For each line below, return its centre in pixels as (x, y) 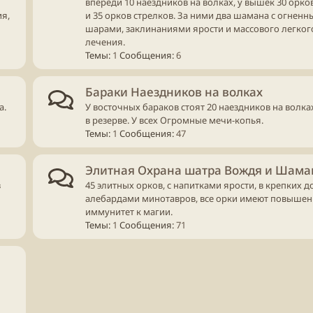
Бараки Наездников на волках (174, 92)
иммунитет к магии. (129, 211)
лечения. (105, 42)
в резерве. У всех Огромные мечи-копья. (174, 120)
